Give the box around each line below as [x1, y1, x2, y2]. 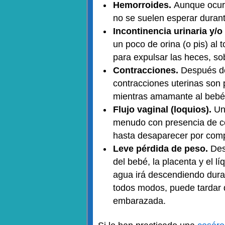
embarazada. [113, 196, 168, 206]
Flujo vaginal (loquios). [113, 104, 214, 115]
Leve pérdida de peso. [113, 144, 210, 154]
